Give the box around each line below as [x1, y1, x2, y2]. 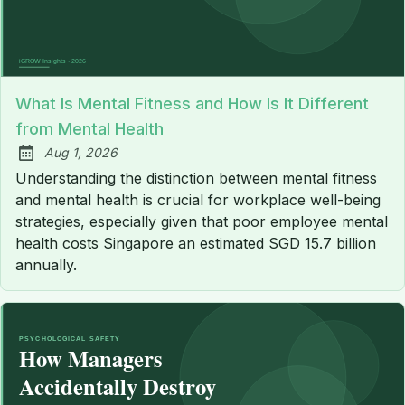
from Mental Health [15, 118, 164, 138]
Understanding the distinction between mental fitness [15, 168, 377, 187]
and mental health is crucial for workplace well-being [15, 190, 381, 209]
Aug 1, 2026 [44, 144, 118, 160]
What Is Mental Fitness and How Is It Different [15, 93, 369, 113]
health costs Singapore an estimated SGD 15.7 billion [15, 233, 376, 252]
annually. [15, 255, 77, 274]
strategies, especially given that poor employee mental [15, 212, 388, 231]
